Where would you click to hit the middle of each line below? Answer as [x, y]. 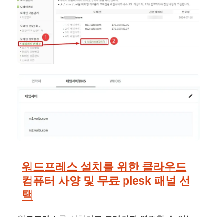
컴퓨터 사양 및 [60, 181]
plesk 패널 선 [155, 181]
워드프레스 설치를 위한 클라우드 [104, 167]
